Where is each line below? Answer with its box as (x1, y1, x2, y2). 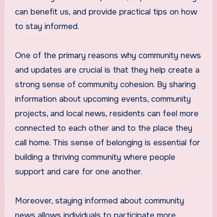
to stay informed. (15, 21, 79, 31)
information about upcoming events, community (15, 93, 191, 104)
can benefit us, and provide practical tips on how (15, 6, 197, 17)
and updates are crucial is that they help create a (15, 64, 200, 75)
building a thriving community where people (15, 152, 175, 162)
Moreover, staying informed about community (15, 195, 184, 206)
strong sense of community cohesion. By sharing (15, 79, 196, 90)
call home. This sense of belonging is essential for (15, 137, 200, 148)
